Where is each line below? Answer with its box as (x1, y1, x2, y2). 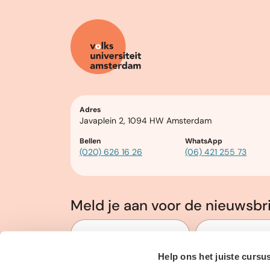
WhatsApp (185, 136, 222, 146)
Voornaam (92, 229, 131, 240)
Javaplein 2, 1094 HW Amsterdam (80, 115, 212, 126)
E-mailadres (216, 229, 264, 240)
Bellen (80, 136, 101, 146)
